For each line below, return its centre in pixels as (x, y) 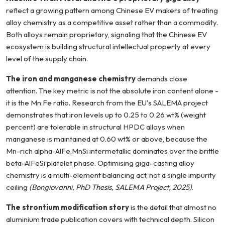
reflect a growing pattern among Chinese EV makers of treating (112, 11)
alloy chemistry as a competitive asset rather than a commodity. (112, 23)
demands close (161, 79)
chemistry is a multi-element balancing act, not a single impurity (111, 175)
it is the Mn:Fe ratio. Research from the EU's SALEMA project (107, 103)
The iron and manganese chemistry (71, 79)
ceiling (18, 187)
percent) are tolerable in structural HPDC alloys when (95, 127)
